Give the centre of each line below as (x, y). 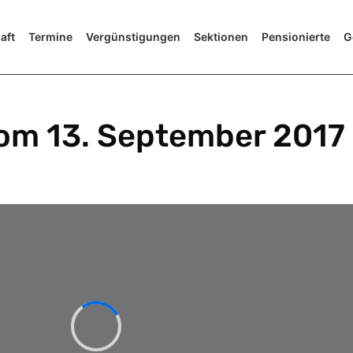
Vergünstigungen (133, 37)
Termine (50, 37)
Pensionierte (295, 37)
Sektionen (221, 37)
